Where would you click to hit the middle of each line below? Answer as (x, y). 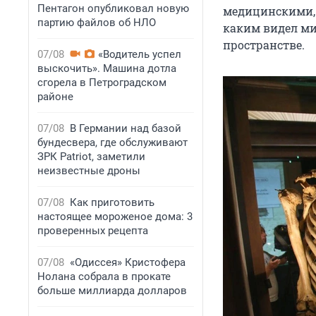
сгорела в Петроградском (102, 83)
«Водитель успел (140, 54)
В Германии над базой (126, 128)
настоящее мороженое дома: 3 (115, 217)
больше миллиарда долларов (112, 291)
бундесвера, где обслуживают (113, 142)
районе (55, 97)
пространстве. (264, 45)
